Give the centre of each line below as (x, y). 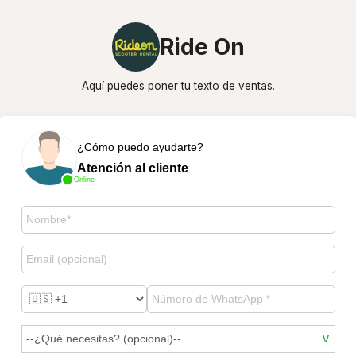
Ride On (202, 46)
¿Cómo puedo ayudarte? (140, 147)
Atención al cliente (132, 168)
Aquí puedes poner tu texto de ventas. (178, 86)
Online (84, 179)
